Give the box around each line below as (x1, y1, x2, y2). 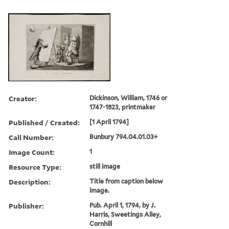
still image (89, 162, 121, 170)
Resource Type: (9, 162, 61, 172)
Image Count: (9, 147, 55, 157)
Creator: (9, 93, 37, 103)
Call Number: (9, 132, 54, 142)
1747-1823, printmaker (89, 103, 156, 111)
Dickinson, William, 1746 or (89, 94, 168, 102)
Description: (9, 176, 51, 187)
